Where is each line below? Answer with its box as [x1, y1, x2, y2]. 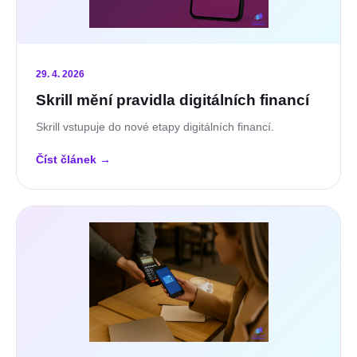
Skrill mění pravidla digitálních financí [36, 92, 309, 109]
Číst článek [36, 153, 100, 167]
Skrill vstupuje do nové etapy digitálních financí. [36, 120, 274, 134]
